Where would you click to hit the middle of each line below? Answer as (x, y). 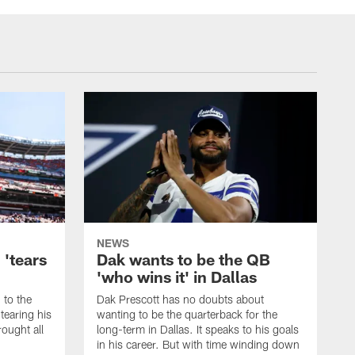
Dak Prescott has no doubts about (180, 300)
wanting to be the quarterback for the (187, 315)
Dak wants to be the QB (183, 260)
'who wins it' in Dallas (177, 277)
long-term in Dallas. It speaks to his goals (198, 330)
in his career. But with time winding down (198, 345)
